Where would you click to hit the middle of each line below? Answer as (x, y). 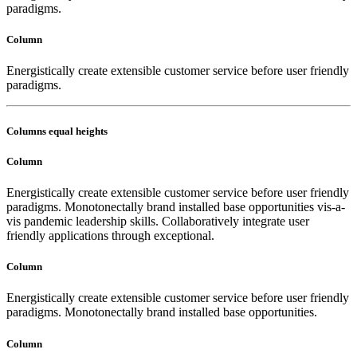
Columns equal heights (57, 131)
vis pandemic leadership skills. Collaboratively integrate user (158, 221)
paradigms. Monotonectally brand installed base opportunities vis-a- (176, 207)
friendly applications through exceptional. (110, 235)
